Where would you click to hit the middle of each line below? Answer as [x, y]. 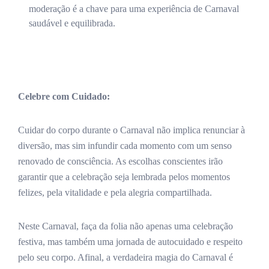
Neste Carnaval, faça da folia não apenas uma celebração [125, 226]
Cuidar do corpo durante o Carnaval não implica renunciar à [131, 130]
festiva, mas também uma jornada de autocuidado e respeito [130, 241]
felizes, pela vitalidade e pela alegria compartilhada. [115, 192]
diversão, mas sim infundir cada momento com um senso [125, 145]
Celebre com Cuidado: [64, 96]
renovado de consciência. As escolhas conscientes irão [120, 161]
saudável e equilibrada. [72, 23]
